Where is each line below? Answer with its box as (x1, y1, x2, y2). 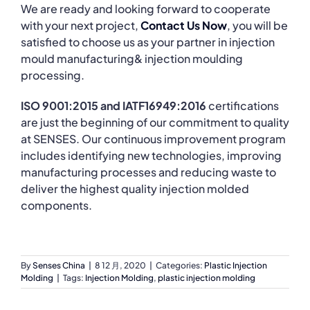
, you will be (227, 17, 288, 33)
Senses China (33, 259, 85, 271)
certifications (206, 98, 279, 113)
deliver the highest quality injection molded (21, 181, 249, 196)
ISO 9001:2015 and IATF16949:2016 (21, 98, 206, 113)
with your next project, (21, 17, 140, 33)
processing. (21, 67, 84, 82)
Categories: (156, 259, 204, 271)
